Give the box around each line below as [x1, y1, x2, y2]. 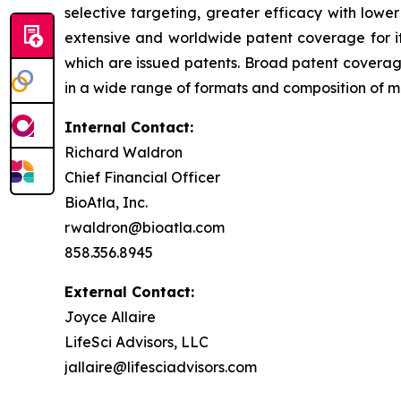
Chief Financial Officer [64, 167, 220, 186]
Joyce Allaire [64, 307, 156, 326]
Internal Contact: [64, 117, 193, 136]
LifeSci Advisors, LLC [64, 332, 209, 351]
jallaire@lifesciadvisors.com [64, 357, 257, 376]
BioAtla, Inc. [64, 192, 148, 211]
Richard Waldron [64, 142, 183, 161]
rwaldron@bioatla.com [64, 218, 225, 236]
